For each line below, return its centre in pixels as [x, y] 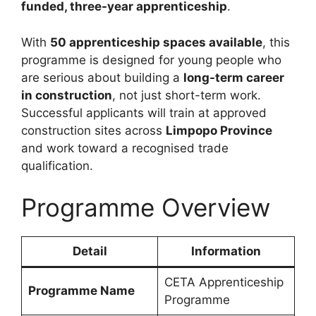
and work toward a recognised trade [125, 148]
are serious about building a [102, 77]
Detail [90, 251]
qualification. [57, 165]
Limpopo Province [219, 130]
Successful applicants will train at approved [144, 113]
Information [226, 251]
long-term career [234, 77]
